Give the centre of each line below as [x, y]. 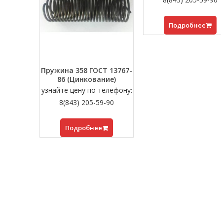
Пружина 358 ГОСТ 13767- [87, 70]
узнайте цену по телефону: [87, 90]
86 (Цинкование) [87, 79]
